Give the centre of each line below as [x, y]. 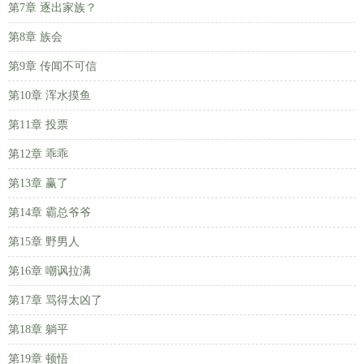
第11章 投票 [38, 125]
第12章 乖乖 [38, 154]
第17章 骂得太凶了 [55, 300]
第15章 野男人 [44, 242]
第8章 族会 [35, 37]
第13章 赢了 [38, 183]
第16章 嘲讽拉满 [50, 271]
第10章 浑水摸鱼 [50, 95]
